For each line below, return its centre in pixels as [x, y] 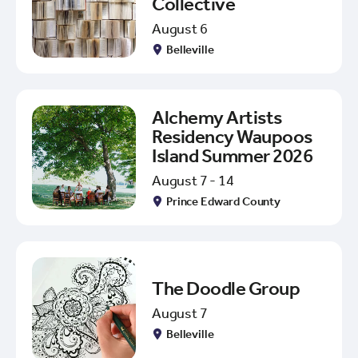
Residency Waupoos [232, 136]
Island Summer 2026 [233, 155]
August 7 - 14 [193, 180]
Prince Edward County [223, 201]
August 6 [180, 28]
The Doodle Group [226, 288]
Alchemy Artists [217, 117]
